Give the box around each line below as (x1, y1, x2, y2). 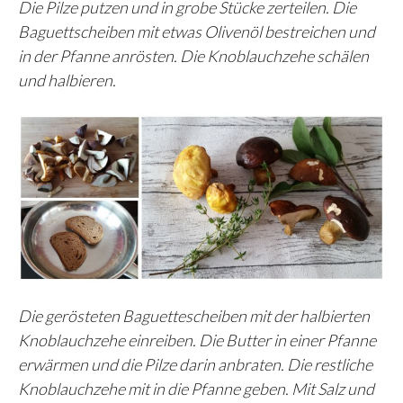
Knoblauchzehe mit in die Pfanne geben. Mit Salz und (18, 378, 374, 399)
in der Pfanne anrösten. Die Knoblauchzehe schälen (18, 46, 369, 67)
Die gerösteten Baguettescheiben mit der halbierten (18, 305, 370, 326)
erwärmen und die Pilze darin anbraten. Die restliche (18, 354, 372, 374)
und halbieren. (18, 70, 116, 91)
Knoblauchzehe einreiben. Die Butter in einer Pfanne (18, 329, 376, 350)
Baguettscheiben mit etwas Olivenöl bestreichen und (18, 22, 375, 42)
